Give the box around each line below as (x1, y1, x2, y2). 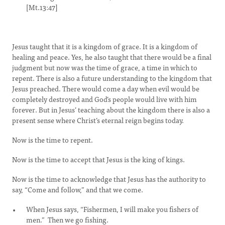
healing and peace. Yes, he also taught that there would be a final (12, 51, 211, 62)
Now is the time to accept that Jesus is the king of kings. (12, 154, 185, 165)
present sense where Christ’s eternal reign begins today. (12, 115, 184, 126)
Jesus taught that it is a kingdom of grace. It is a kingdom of (12, 41, 197, 52)
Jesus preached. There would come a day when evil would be (12, 83, 199, 94)
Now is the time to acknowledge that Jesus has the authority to (12, 173, 206, 184)
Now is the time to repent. (12, 134, 93, 145)
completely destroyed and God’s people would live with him (12, 93, 197, 104)
